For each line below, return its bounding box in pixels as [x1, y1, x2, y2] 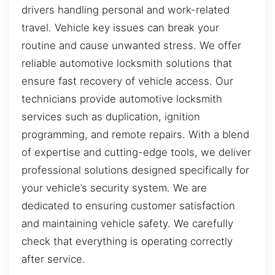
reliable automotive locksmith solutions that [21, 56, 232, 69]
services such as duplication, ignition [21, 110, 200, 123]
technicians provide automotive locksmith [21, 92, 222, 105]
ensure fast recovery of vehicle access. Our [21, 74, 233, 87]
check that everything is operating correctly [21, 234, 233, 247]
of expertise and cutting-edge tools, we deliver [21, 145, 251, 158]
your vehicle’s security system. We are [21, 181, 207, 194]
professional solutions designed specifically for [21, 163, 249, 176]
